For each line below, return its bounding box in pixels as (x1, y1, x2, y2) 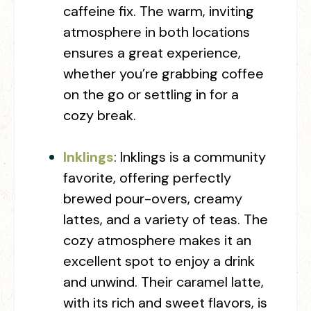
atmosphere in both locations (63, 23, 250, 42)
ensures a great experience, (63, 44, 241, 62)
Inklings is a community (120, 148, 266, 167)
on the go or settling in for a (63, 85, 239, 104)
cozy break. (63, 106, 136, 125)
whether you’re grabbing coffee (63, 65, 264, 83)
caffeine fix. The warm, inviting (63, 2, 254, 21)
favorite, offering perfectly (63, 169, 231, 187)
